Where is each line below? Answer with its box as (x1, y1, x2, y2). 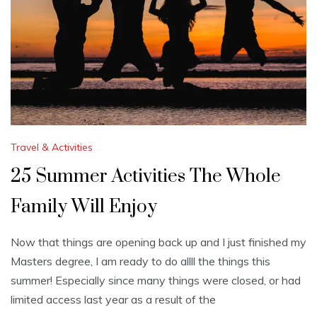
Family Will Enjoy (11, 195, 157, 219)
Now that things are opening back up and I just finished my (11, 235, 306, 250)
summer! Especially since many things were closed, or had (11, 273, 301, 288)
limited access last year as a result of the (11, 292, 216, 307)
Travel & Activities (11, 141, 93, 154)
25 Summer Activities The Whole (11, 165, 281, 189)
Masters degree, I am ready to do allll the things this (11, 254, 270, 269)
